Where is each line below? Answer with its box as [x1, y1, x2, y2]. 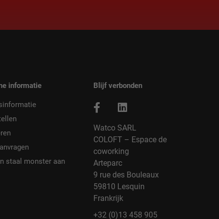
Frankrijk [93, 194, 123, 203]
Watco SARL [93, 123, 136, 133]
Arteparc [93, 158, 122, 168]
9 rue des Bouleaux [93, 170, 159, 180]
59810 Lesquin [93, 182, 145, 192]
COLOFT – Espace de [93, 135, 167, 145]
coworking [93, 147, 129, 156]
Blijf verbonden [93, 81, 142, 90]
